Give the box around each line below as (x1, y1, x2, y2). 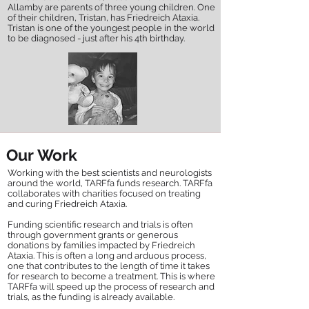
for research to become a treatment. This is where (8, 271, 215, 281)
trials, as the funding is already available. (8, 292, 175, 302)
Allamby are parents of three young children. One (8, 2, 215, 12)
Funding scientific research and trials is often (8, 219, 193, 230)
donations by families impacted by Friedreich (8, 240, 195, 250)
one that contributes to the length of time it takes (8, 261, 210, 271)
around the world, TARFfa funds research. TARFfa (8, 178, 212, 188)
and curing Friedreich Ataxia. (8, 199, 127, 209)
